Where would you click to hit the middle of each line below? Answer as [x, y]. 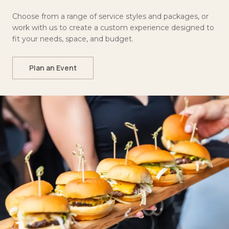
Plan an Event [53, 67]
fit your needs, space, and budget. [73, 39]
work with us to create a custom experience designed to [113, 27]
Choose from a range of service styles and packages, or [110, 16]
